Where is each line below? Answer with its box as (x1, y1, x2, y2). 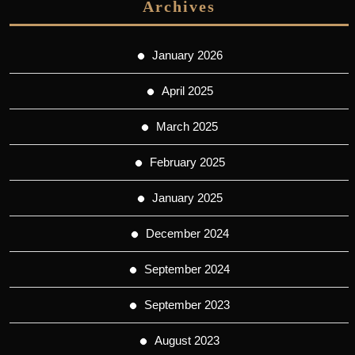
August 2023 (155, 334, 219, 348)
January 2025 (151, 191, 223, 205)
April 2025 (161, 84, 213, 98)
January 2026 (151, 48, 223, 63)
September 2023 (144, 298, 230, 312)
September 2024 (144, 262, 230, 277)
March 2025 (156, 120, 218, 134)
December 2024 (145, 227, 229, 241)
